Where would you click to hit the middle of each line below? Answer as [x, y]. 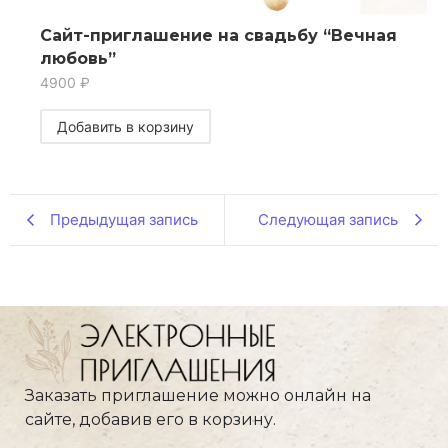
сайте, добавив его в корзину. [150, 420]
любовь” [78, 58]
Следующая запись [328, 219]
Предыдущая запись [124, 219]
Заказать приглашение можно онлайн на [198, 396]
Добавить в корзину [125, 126]
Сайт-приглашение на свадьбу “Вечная [218, 35]
